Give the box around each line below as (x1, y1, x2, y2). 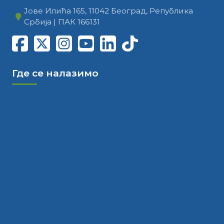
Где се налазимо (12, 67, 98, 79)
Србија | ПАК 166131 (24, 17, 100, 26)
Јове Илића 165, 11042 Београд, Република (24, 6, 193, 15)
